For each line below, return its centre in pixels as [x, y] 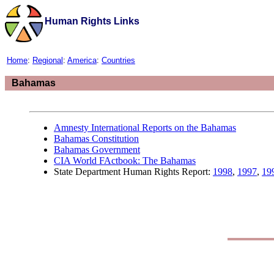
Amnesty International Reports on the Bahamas [145, 128]
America [82, 60]
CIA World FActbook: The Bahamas [125, 161]
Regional [48, 60]
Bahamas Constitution [96, 139]
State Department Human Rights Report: [133, 172]
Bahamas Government [97, 150]
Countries [118, 60]
